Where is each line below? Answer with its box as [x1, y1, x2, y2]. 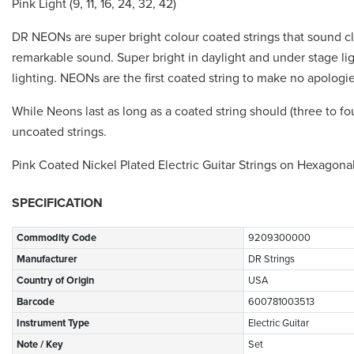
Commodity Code [17, 231, 96, 244]
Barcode [17, 295, 55, 308]
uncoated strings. [12, 123, 107, 140]
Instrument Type [17, 316, 89, 330]
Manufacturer [17, 252, 77, 265]
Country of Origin [17, 273, 94, 287]
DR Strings [248, 252, 295, 265]
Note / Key [17, 337, 63, 351]
